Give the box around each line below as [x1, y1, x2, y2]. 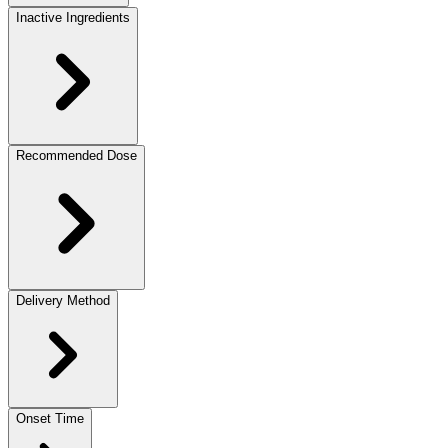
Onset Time [16, 410, 84, 426]
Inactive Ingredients [16, 9, 130, 25]
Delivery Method [16, 292, 110, 308]
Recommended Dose [16, 147, 137, 163]
